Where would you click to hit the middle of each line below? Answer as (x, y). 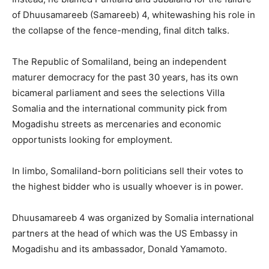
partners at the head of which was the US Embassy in (125, 233)
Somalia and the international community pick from (119, 108)
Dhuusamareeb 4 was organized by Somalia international (133, 217)
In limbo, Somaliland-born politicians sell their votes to (128, 171)
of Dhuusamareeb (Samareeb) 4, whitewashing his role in (134, 14)
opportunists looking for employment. (92, 139)
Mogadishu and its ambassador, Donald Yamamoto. (119, 249)
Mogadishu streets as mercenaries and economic (116, 124)
